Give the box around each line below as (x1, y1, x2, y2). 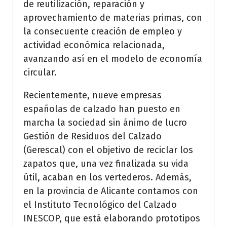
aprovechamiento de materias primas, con (23, 12, 202, 24)
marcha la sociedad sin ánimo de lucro (23, 117, 187, 129)
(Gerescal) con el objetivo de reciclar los (23, 144, 193, 156)
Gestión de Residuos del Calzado (23, 131, 162, 142)
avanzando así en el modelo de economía (23, 53, 202, 65)
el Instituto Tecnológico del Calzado (23, 199, 177, 211)
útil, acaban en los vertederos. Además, (23, 172, 192, 183)
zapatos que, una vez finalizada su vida (23, 158, 188, 170)
